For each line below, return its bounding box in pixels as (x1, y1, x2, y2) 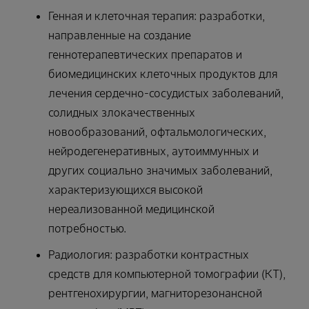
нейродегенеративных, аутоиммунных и (48, 143, 259, 158)
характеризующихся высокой (48, 182, 203, 197)
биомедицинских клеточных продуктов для (48, 66, 277, 81)
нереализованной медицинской (48, 201, 215, 216)
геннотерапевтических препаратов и (48, 47, 242, 61)
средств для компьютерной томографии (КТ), (48, 266, 286, 281)
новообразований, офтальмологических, (48, 124, 266, 139)
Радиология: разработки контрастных (48, 247, 249, 261)
